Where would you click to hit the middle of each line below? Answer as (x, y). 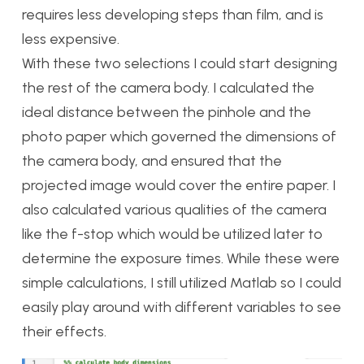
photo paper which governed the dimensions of (179, 136)
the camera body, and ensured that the (152, 160)
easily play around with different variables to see (182, 307)
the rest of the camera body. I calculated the (168, 87)
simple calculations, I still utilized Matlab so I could (182, 282)
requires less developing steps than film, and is (173, 14)
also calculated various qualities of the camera (174, 209)
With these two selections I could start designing (180, 63)
